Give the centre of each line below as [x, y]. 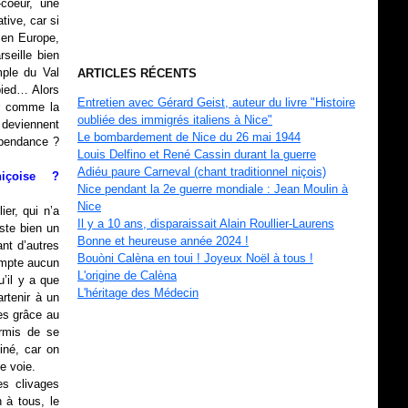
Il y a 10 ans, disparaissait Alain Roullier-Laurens [206, 224]
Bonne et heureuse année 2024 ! [163, 241]
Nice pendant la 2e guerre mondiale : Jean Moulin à [213, 189]
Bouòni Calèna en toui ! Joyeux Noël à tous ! [195, 258]
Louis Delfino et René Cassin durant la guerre [197, 154]
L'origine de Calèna [127, 275]
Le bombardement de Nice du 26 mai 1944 [189, 137]
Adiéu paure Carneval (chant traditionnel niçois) [202, 172]
